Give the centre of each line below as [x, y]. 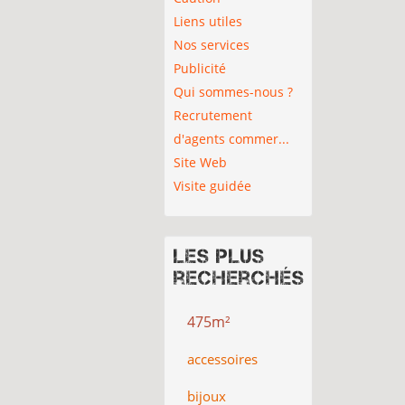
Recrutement [213, 115]
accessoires [222, 358]
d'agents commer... [231, 138]
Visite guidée [212, 185]
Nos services [212, 44]
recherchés [239, 277]
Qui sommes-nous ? [233, 91]
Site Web [200, 162]
